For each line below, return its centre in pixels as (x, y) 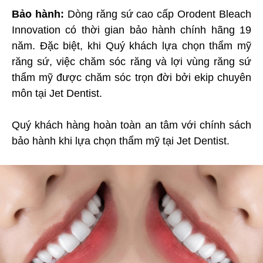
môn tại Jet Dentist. (57, 93)
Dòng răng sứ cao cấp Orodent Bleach (157, 14)
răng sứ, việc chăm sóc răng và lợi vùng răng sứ (131, 61)
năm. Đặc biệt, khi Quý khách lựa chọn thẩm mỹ (131, 45)
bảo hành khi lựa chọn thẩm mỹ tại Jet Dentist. (121, 141)
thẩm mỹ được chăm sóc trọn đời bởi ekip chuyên (131, 77)
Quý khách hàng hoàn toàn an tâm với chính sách (131, 125)
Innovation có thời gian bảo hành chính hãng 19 (131, 30)
